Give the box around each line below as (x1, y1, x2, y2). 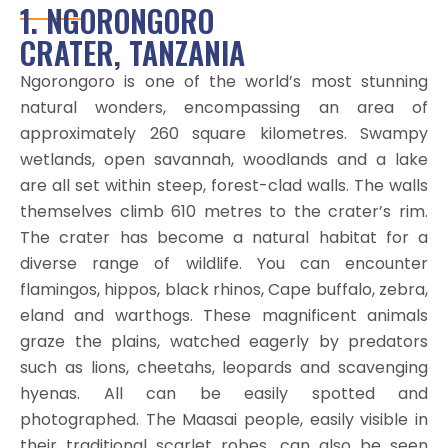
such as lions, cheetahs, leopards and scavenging (20, 356, 428, 380)
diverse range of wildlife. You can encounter (20, 252, 428, 276)
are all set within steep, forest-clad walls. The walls (20, 174, 428, 198)
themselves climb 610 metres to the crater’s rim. (20, 200, 428, 224)
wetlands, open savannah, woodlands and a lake (20, 148, 428, 172)
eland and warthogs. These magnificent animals (20, 304, 428, 328)
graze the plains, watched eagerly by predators (20, 330, 428, 354)
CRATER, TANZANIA (20, 30, 245, 76)
